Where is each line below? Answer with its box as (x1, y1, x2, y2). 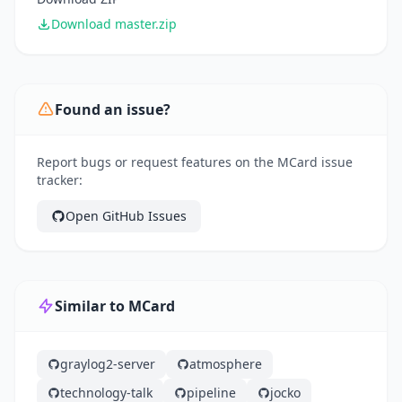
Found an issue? (55, 100, 170, 120)
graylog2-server (60, 355, 155, 373)
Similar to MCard (55, 296, 175, 317)
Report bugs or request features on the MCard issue (37, 153, 353, 171)
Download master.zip (51, 15, 177, 33)
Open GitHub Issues (66, 207, 187, 225)
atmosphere (189, 355, 262, 373)
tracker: (37, 171, 83, 189)
